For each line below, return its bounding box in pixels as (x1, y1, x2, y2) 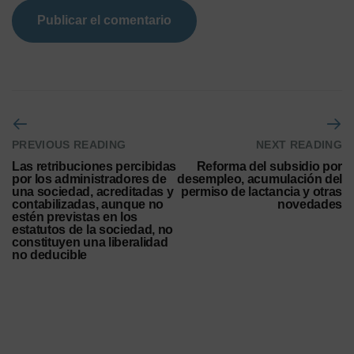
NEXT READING (255, 138, 342, 151)
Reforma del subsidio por (196, 160, 342, 174)
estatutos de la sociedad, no (12, 223, 174, 237)
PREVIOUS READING (12, 138, 126, 151)
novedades (277, 198, 342, 212)
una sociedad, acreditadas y (12, 185, 174, 199)
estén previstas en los (12, 210, 137, 224)
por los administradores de (12, 172, 167, 186)
